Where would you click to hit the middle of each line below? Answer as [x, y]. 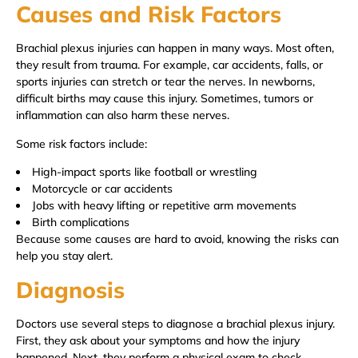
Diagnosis [70, 289]
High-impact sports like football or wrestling [145, 172]
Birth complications [81, 223]
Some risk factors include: [82, 143]
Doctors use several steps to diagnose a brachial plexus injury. [175, 323]
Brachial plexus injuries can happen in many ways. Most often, [175, 48]
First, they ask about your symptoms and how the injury [158, 340]
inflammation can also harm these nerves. [123, 115]
